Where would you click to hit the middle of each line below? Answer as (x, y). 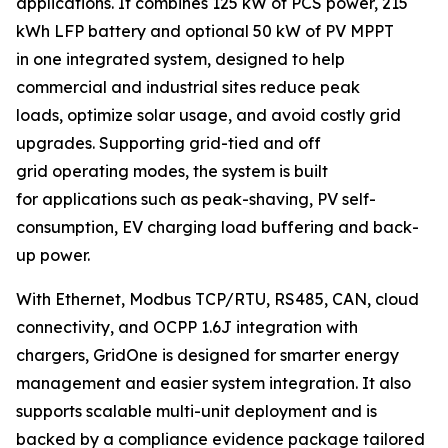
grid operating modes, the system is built (172, 170)
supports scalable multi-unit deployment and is (196, 410)
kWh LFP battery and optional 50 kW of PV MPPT (205, 30)
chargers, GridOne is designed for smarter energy (207, 354)
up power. (57, 254)
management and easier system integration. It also (213, 382)
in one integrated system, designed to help (180, 58)
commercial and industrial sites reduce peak (188, 86)
